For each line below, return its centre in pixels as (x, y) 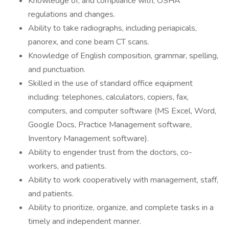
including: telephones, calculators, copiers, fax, (108, 97)
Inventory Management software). (88, 139)
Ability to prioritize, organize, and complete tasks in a (121, 208)
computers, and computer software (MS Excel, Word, (122, 111)
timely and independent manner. (85, 221)
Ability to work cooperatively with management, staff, (123, 180)
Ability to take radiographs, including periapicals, (112, 28)
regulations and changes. (72, 14)
